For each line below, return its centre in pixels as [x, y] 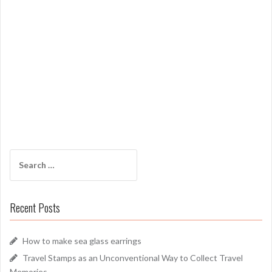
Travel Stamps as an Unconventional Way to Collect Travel [133, 258]
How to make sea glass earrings [82, 241]
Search [23, 155]
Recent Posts [35, 208]
